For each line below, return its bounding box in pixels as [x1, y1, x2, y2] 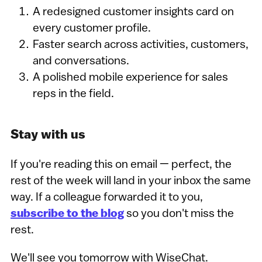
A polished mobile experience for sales [32, 72, 228, 84]
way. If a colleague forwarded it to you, [10, 192, 203, 204]
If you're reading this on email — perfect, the [10, 159, 232, 171]
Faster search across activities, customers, [32, 39, 249, 51]
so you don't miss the [123, 208, 234, 220]
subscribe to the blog [10, 208, 124, 220]
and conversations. [32, 56, 129, 68]
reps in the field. [32, 88, 114, 101]
